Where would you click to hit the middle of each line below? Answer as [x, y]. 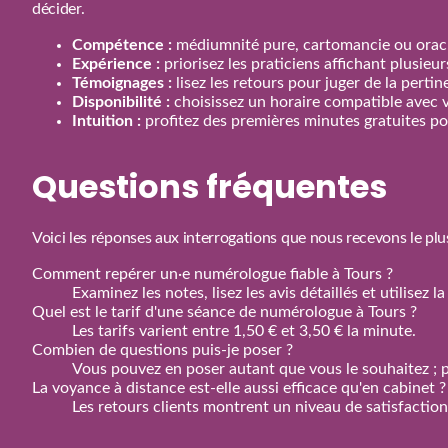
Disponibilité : [121, 101]
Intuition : [106, 120]
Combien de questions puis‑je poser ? [162, 349]
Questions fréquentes [209, 186]
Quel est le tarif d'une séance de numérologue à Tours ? [224, 311]
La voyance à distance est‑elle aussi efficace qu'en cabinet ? [239, 387]
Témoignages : [122, 82]
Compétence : [122, 44]
